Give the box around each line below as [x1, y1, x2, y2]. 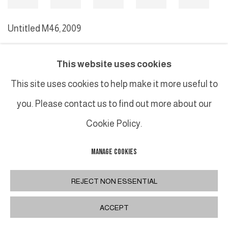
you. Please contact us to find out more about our [16, 99, 212, 109]
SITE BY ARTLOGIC [97, 95, 136, 103]
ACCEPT [99, 204, 129, 212]
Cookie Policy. [86, 119, 142, 129]
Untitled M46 [8, 23, 59, 34]
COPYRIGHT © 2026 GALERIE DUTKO [8, 95, 85, 103]
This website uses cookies [56, 59, 172, 70]
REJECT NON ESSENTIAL [71, 177, 157, 185]
